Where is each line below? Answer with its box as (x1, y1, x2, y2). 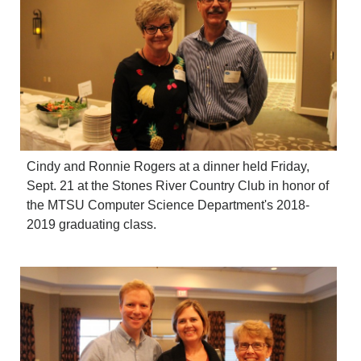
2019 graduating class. (27, 218, 157, 232)
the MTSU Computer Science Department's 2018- (27, 198, 310, 213)
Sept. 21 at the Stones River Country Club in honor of (27, 179, 330, 193)
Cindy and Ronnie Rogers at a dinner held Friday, (27, 160, 310, 174)
